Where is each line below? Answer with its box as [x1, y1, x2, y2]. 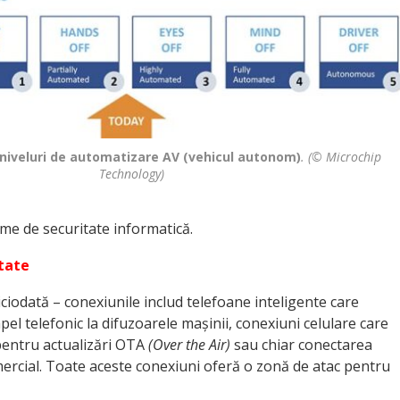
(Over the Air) [148, 335, 230, 354]
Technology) [98, 164, 164, 182]
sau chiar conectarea [230, 335, 372, 354]
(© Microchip [308, 147, 381, 165]
